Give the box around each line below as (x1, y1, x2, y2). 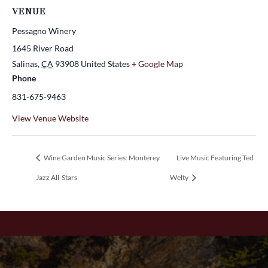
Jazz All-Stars (36, 172, 77, 182)
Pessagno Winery (12, 25, 76, 36)
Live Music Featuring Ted (176, 153, 254, 162)
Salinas (12, 58, 38, 69)
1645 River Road (12, 42, 74, 53)
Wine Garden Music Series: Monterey (42, 153, 160, 162)
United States (81, 58, 130, 69)
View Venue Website (12, 112, 89, 123)
